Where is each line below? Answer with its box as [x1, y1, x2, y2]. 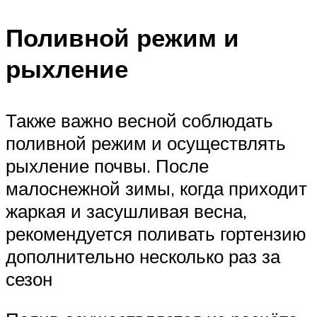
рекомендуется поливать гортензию [6, 221, 306, 245]
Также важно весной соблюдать [6, 108, 273, 132]
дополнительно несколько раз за [6, 244, 280, 267]
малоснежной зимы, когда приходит [6, 176, 307, 200]
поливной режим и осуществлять [6, 131, 286, 154]
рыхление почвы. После [6, 154, 209, 177]
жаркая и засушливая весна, [6, 199, 247, 222]
